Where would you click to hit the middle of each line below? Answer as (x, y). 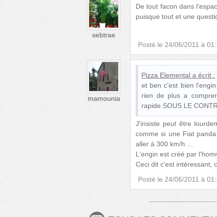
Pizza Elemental (166, 75)
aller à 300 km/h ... (164, 144)
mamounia (104, 99)
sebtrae (104, 35)
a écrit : (204, 75)
